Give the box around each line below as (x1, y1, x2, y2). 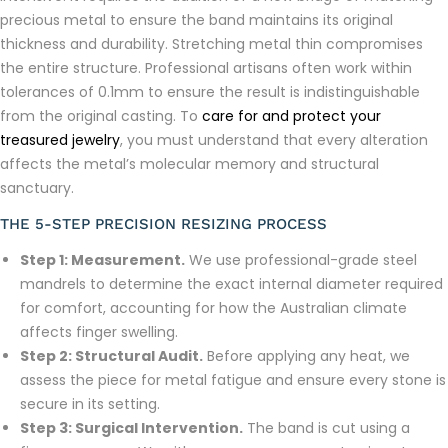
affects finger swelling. (20, 322, 178, 343)
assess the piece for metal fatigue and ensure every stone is (20, 370, 446, 391)
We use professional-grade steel (185, 250, 417, 271)
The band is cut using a (243, 418, 410, 439)
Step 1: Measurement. (20, 250, 185, 271)
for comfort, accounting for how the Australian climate (20, 298, 407, 319)
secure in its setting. (20, 394, 160, 415)
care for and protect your (202, 106, 381, 127)
